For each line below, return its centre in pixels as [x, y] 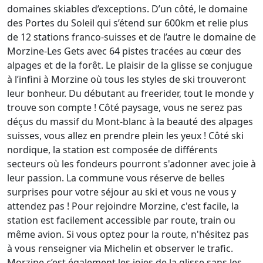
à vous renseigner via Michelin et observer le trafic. [120, 248]
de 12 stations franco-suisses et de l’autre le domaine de [131, 37]
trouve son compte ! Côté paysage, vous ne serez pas [125, 107]
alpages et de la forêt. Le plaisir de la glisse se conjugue [130, 65]
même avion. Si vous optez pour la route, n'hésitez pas [128, 234]
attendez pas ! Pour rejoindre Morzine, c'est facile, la [123, 206]
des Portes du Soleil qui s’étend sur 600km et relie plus [128, 23]
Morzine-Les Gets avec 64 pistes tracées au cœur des [124, 51]
